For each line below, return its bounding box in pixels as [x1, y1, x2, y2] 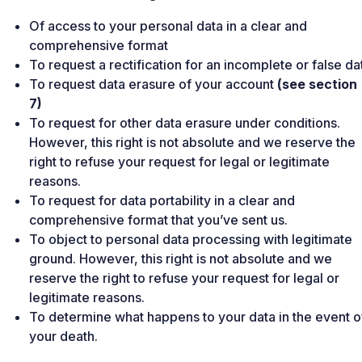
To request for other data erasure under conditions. [29, 115, 340, 131]
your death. [29, 328, 98, 344]
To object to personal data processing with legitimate [29, 231, 352, 247]
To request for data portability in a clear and [29, 192, 295, 208]
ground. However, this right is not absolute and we [29, 250, 332, 267]
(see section [277, 76, 357, 92]
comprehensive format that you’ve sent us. [29, 212, 288, 228]
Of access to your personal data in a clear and [29, 18, 307, 34]
